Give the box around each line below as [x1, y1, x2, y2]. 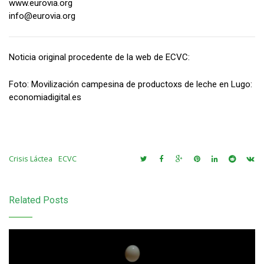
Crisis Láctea [9, 154, 52, 164]
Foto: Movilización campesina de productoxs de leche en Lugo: [9, 79, 252, 90]
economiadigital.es [9, 92, 81, 103]
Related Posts [9, 194, 68, 206]
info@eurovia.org [9, 11, 75, 21]
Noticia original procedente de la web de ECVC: [9, 52, 190, 62]
